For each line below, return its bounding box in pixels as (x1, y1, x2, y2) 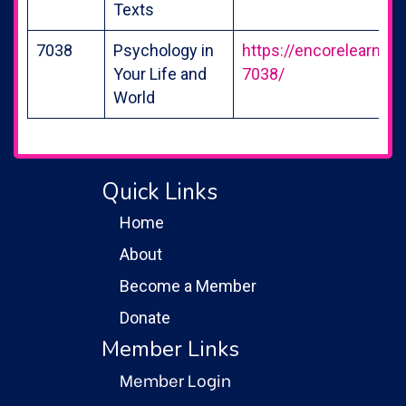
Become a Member (120, 275, 256, 295)
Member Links (101, 333, 239, 363)
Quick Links (101, 176, 217, 208)
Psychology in (113, 40, 214, 60)
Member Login (120, 366, 231, 391)
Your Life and (113, 63, 207, 83)
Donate (120, 307, 170, 327)
